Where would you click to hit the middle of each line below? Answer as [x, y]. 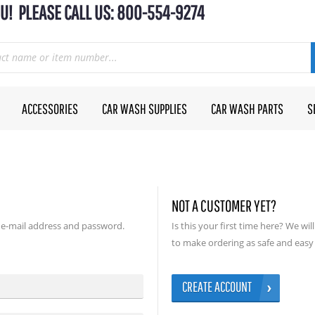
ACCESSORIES [50, 109]
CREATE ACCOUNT [217, 287]
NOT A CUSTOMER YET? [224, 206]
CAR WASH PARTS [247, 109]
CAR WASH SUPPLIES [144, 109]
